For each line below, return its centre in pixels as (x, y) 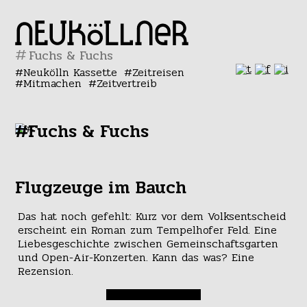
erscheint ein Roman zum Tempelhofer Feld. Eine (147, 230)
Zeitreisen (158, 72)
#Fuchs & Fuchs (82, 132)
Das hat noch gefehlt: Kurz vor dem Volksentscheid (151, 217)
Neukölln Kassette (71, 72)
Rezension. (45, 271)
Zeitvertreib (126, 83)
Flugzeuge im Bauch (101, 188)
